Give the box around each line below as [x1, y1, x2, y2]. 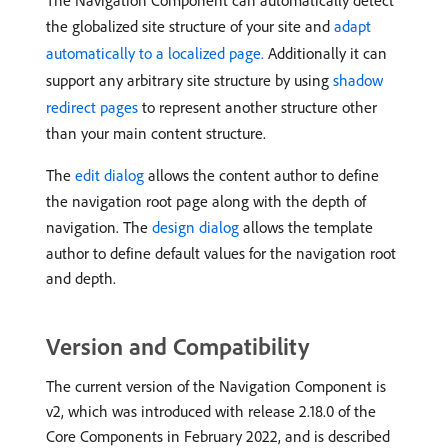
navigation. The [46, 217, 152, 237]
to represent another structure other [138, 97, 377, 117]
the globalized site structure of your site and [46, 16, 334, 36]
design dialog [152, 217, 239, 237]
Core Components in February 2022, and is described [46, 426, 390, 446]
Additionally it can [264, 43, 387, 63]
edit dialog [75, 165, 144, 185]
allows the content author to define [144, 165, 379, 185]
